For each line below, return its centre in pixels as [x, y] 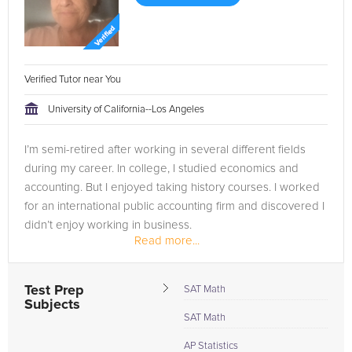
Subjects [52, 305]
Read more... [167, 241]
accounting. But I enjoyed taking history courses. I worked [172, 187]
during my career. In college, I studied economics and [161, 169]
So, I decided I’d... [70, 263]
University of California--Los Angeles [126, 110]
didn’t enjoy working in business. [108, 225]
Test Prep [54, 291]
